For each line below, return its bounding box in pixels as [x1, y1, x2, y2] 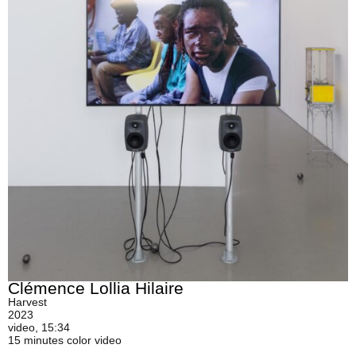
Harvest [8, 296, 47, 308]
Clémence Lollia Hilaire [8, 279, 184, 297]
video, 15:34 [8, 321, 70, 334]
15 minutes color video [8, 334, 122, 346]
